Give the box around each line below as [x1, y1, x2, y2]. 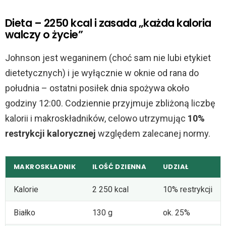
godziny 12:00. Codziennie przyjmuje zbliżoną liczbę [5, 97, 215, 108]
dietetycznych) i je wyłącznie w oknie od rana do [5, 67, 199, 78]
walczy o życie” [5, 27, 83, 42]
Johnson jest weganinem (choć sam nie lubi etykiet [5, 52, 211, 63]
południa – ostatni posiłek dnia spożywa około [5, 82, 189, 93]
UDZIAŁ [163, 161, 189, 172]
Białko [14, 207, 35, 217]
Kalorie [14, 184, 38, 194]
